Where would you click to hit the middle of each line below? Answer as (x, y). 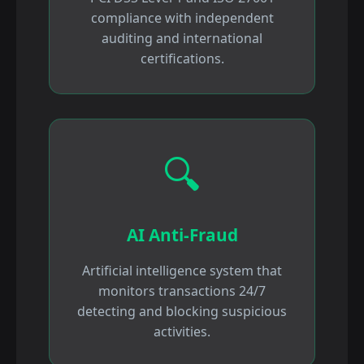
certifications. (182, 58)
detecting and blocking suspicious (182, 311)
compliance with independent (182, 18)
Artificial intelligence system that (182, 271)
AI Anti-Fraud (182, 235)
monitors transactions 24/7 (182, 291)
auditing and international (182, 38)
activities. (182, 331)
